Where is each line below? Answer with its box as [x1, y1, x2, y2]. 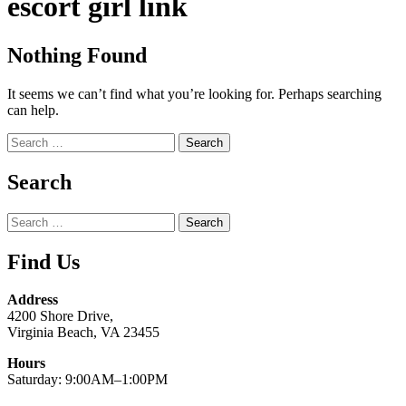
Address [7, 292, 58, 308]
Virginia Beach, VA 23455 [7, 324, 159, 341]
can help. [7, 101, 59, 118]
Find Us [7, 249, 80, 274]
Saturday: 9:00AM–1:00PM [7, 372, 168, 388]
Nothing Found [7, 43, 147, 67]
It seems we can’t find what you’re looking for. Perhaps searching [7, 85, 382, 101]
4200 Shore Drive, [7, 308, 113, 324]
